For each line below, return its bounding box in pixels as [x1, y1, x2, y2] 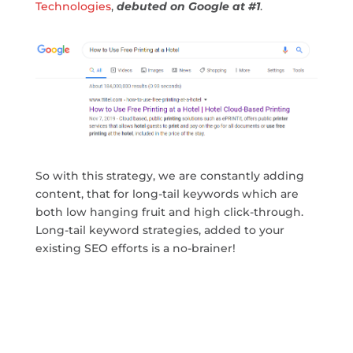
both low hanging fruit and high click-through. [35, 205, 303, 220]
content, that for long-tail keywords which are [35, 187, 299, 202]
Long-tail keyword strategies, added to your [35, 223, 284, 238]
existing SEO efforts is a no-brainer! [35, 241, 236, 256]
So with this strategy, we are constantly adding [35, 169, 304, 184]
